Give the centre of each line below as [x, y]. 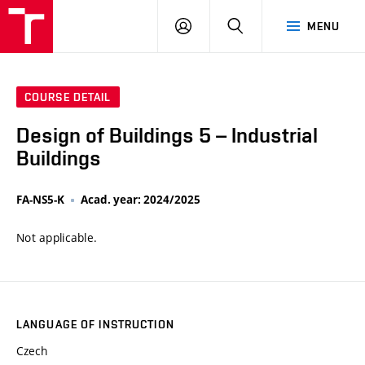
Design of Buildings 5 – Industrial [167, 136]
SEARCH [265, 25]
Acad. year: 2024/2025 [141, 200]
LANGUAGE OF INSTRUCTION [95, 325]
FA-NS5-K [40, 200]
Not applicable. [57, 238]
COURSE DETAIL [68, 97]
